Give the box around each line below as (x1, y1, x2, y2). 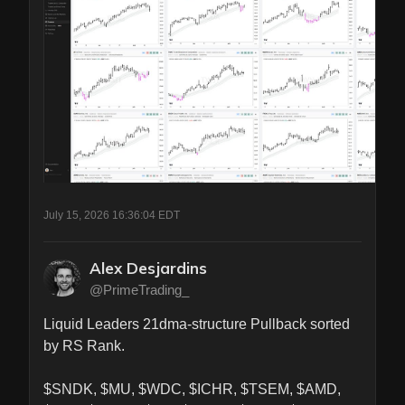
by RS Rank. (43, 338, 125, 354)
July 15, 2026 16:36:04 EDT (43, 209, 180, 222)
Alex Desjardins (89, 259, 207, 278)
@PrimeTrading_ (89, 282, 189, 298)
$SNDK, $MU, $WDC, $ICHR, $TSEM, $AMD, (43, 381, 341, 398)
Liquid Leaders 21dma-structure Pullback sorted (43, 316, 350, 333)
